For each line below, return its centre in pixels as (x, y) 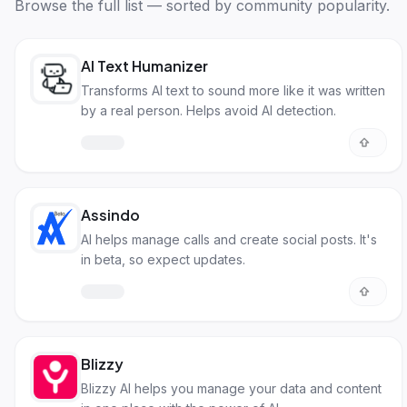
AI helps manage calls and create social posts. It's (229, 239)
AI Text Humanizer (144, 66)
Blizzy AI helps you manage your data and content (231, 388)
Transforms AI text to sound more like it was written (233, 90)
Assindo (110, 215)
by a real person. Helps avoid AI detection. (208, 110)
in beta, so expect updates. (163, 259)
